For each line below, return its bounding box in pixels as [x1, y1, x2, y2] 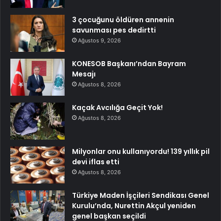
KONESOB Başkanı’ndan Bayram [72, 59, 186, 69]
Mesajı [72, 69, 96, 79]
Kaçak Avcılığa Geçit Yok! [72, 103, 163, 113]
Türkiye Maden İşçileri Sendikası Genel [72, 190, 209, 201]
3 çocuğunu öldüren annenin [72, 15, 174, 25]
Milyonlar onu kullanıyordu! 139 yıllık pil [72, 147, 210, 157]
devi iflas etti [72, 157, 119, 167]
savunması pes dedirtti [72, 25, 156, 36]
